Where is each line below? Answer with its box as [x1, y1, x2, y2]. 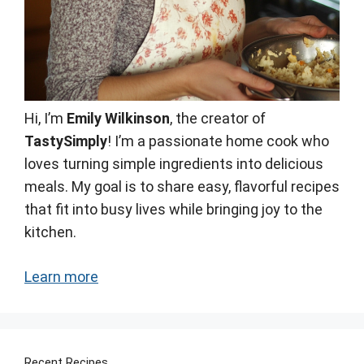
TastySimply [24, 132, 107, 149]
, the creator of [170, 109, 266, 127]
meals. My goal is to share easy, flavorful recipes [24, 177, 340, 195]
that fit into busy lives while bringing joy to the [24, 200, 323, 218]
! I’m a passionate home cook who [107, 132, 329, 149]
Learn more [24, 267, 98, 285]
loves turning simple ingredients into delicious [24, 154, 323, 172]
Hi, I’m [24, 109, 67, 127]
